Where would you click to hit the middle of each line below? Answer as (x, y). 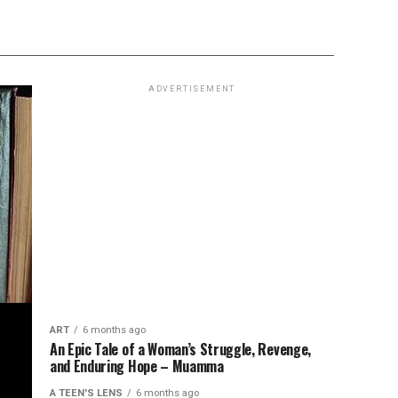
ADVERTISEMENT (192, 89)
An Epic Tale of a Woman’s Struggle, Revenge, (180, 349)
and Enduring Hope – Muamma (137, 366)
